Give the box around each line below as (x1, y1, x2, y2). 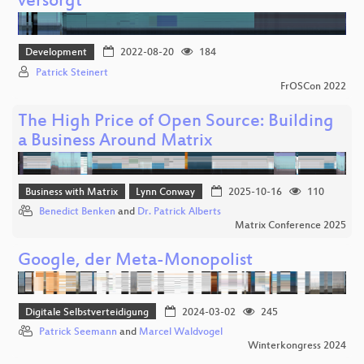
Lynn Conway (136, 187, 196, 199)
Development (25, 47, 88, 59)
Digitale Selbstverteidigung (25, 306, 149, 318)
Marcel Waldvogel (139, 326, 223, 338)
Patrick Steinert (36, 67, 108, 79)
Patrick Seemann (39, 326, 117, 338)
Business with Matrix (25, 187, 119, 199)
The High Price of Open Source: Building (18, 111, 334, 132)
